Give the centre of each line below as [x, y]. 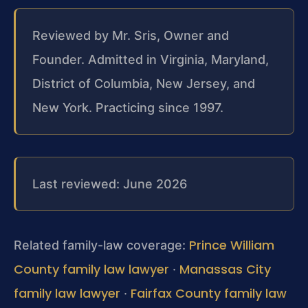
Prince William [232, 245]
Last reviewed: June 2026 [110, 184]
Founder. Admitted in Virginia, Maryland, [151, 60]
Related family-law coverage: [101, 245]
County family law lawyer [91, 269]
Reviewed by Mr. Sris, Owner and [131, 36]
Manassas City [225, 269]
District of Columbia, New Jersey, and [144, 84]
